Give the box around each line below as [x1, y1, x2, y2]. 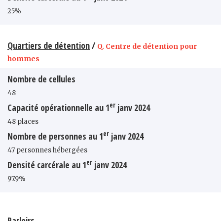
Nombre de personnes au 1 [7, 130, 103, 142]
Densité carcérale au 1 [7, 158, 86, 171]
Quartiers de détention [7, 39, 90, 51]
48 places [7, 117, 38, 126]
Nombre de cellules [7, 73, 75, 85]
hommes [7, 54, 39, 63]
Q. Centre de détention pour [97, 41, 197, 51]
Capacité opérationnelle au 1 [7, 101, 110, 113]
